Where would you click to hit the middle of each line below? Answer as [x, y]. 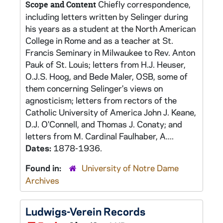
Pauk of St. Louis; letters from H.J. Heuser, [106, 64]
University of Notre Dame [130, 168]
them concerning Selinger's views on [94, 88]
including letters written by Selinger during [107, 16]
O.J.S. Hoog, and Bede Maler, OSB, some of [107, 76]
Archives [42, 180]
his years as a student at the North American [111, 28]
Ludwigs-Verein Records [85, 211]
